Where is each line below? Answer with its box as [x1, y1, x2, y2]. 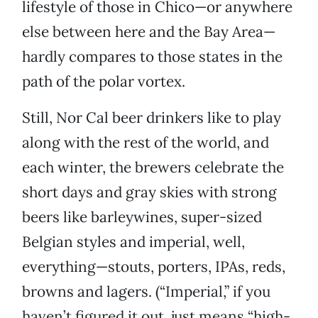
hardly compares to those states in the [22, 47, 283, 67]
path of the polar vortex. [22, 72, 185, 92]
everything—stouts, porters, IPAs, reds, [22, 257, 285, 277]
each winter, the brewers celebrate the [22, 158, 284, 177]
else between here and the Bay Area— [22, 22, 275, 42]
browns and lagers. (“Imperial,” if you [22, 282, 270, 302]
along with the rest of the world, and [22, 133, 269, 153]
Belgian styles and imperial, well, [22, 232, 245, 252]
